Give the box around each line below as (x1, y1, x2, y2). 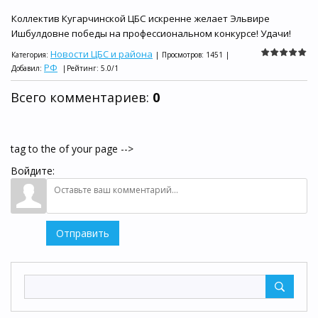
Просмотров (162, 50, 202, 60)
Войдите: (11, 164, 55, 177)
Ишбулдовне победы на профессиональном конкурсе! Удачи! (11, 27, 291, 40)
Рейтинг (67, 63, 97, 73)
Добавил (11, 63, 40, 73)
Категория (11, 50, 46, 60)
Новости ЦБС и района (50, 48, 153, 60)
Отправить (56, 226, 109, 240)
